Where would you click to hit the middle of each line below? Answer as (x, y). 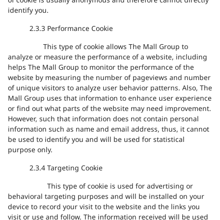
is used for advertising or (151, 187)
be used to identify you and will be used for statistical (96, 140)
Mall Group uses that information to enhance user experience (110, 99)
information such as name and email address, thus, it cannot (109, 130)
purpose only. (30, 150)
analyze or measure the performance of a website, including (108, 57)
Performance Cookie (80, 29)
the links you (179, 207)
